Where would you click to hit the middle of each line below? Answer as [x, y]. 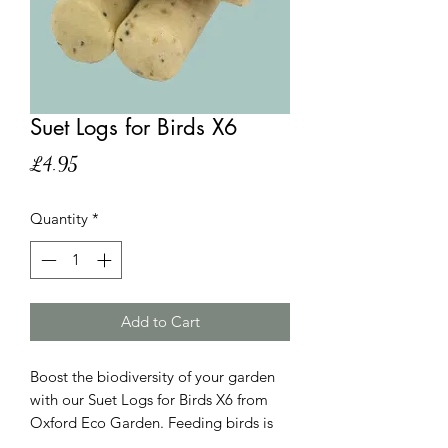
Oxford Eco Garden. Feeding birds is [151, 423]
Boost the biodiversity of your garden [152, 377]
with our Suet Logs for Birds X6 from [149, 400]
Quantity [59, 218]
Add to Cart [160, 322]
